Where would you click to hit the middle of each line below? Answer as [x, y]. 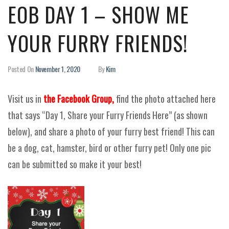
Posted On [21, 69]
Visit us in [26, 99]
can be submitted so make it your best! [75, 164]
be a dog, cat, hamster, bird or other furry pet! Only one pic [109, 148]
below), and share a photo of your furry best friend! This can [111, 131]
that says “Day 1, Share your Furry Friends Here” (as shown [108, 115]
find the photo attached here [165, 99]
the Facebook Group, [79, 99]
